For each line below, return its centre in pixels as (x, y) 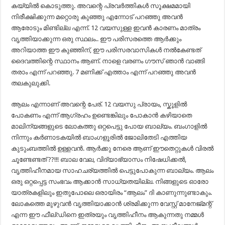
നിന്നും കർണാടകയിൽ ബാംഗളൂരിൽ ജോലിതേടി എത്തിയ (99, 137)
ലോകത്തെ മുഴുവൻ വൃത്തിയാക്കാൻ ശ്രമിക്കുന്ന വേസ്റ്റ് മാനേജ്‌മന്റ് (112, 203)
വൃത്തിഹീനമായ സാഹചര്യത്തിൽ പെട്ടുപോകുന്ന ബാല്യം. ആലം (113, 170)
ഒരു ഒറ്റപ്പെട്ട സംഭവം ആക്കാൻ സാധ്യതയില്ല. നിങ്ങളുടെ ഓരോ (110, 181)
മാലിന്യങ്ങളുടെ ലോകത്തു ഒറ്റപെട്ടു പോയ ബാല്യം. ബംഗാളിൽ (109, 126)
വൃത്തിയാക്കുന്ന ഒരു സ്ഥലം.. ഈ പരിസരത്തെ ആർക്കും (96, 39)
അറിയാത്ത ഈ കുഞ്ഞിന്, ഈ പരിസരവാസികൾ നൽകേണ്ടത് (106, 50)
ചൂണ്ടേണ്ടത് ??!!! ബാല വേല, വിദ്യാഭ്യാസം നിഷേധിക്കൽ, (99, 159)
